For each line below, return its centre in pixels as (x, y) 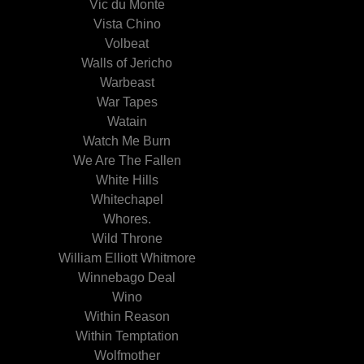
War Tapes (127, 102)
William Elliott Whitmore (127, 258)
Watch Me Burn (127, 141)
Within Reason (127, 316)
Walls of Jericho (127, 63)
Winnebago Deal (127, 277)
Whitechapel (127, 199)
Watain (127, 121)
